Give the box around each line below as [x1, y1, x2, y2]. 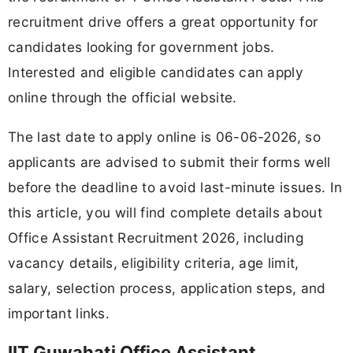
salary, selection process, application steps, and [8, 279, 326, 296]
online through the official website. [8, 89, 237, 106]
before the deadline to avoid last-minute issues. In [8, 178, 343, 195]
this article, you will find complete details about [8, 203, 323, 221]
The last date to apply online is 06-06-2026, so [8, 128, 321, 145]
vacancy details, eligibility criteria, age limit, [8, 254, 299, 271]
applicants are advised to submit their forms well [8, 153, 331, 170]
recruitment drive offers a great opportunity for [8, 13, 318, 31]
